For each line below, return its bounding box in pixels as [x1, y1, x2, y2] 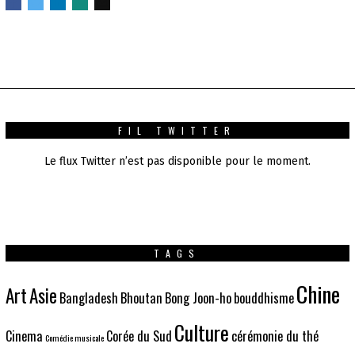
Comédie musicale [44, 331, 104, 345]
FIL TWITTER [118, 124, 237, 138]
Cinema [5, 326, 43, 346]
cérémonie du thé [231, 326, 319, 346]
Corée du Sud [105, 326, 172, 346]
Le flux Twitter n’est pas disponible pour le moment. [44, 155, 311, 169]
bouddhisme [233, 288, 294, 308]
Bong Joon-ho [164, 288, 231, 308]
